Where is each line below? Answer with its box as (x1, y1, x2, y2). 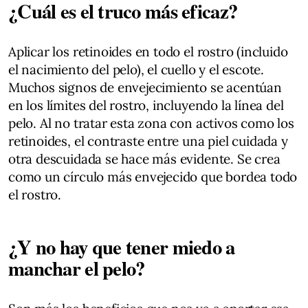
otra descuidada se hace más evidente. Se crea (8, 150, 280, 167)
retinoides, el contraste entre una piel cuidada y (8, 132, 288, 149)
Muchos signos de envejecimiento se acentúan (8, 78, 282, 96)
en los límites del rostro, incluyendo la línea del (8, 96, 284, 113)
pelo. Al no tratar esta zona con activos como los (8, 114, 294, 131)
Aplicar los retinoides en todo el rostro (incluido (8, 43, 288, 60)
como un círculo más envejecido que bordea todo (8, 168, 298, 185)
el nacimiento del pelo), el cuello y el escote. (8, 60, 265, 78)
